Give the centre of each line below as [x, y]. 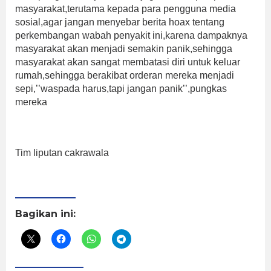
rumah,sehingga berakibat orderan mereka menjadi [125, 76]
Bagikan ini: [45, 214]
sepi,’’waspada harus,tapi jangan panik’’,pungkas [121, 89]
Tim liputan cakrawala [62, 153]
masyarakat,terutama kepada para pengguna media [126, 9]
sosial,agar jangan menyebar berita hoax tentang [120, 22]
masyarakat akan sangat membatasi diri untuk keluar [128, 62]
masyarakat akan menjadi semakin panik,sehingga [124, 49]
